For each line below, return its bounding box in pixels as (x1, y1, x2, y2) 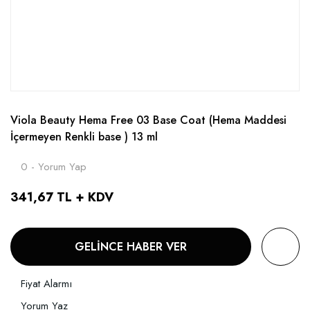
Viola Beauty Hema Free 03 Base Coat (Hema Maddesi (10, 112, 286, 129)
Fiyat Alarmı (21, 276, 72, 292)
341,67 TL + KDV (10, 188, 113, 207)
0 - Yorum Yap (21, 159, 86, 175)
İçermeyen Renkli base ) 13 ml (10, 129, 158, 145)
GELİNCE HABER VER (75, 238, 187, 255)
